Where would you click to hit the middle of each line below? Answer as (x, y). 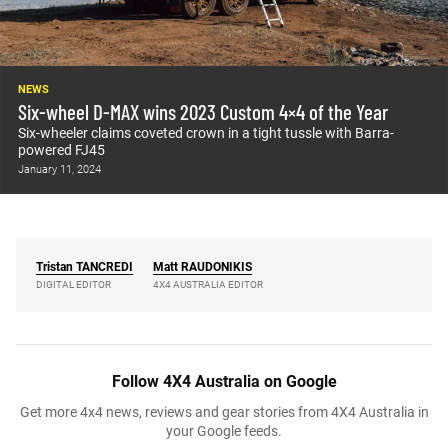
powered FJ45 (61, 150)
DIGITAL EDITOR (73, 285)
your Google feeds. (224, 431)
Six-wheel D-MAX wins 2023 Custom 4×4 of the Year (202, 111)
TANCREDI (104, 267)
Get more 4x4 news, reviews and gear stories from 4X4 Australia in (224, 412)
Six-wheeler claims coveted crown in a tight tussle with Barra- (205, 133)
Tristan (54, 267)
